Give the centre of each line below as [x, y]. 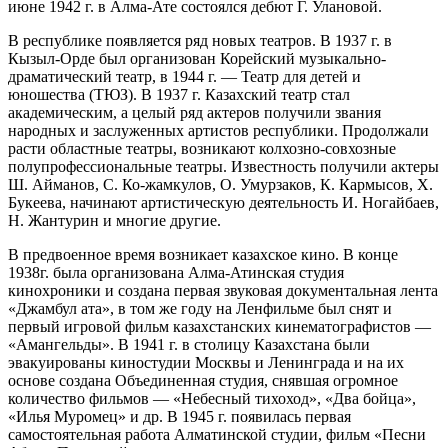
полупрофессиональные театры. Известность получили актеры [223, 166]
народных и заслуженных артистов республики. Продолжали [218, 130]
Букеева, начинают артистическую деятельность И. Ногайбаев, [223, 202]
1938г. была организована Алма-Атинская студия [176, 272]
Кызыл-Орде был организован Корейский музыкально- [197, 58]
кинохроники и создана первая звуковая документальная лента [223, 290]
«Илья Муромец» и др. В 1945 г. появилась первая [179, 416]
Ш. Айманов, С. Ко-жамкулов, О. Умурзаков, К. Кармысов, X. [220, 184]
